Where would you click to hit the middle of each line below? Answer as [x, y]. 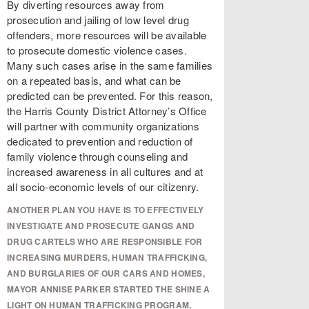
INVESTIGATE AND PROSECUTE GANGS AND [101, 226]
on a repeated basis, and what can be [94, 80]
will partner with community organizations [103, 126]
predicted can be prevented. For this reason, [110, 96]
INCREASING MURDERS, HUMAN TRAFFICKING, [107, 257]
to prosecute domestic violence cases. [99, 50]
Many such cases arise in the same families [110, 65]
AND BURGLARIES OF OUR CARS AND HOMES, [106, 273]
